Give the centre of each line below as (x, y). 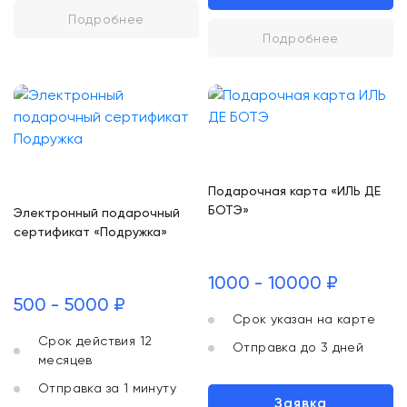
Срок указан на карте (304, 319)
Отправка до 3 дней (298, 347)
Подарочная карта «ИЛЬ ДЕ (294, 191)
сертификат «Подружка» (90, 232)
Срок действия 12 (95, 341)
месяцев (65, 360)
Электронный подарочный (97, 213)
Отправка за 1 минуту (107, 388)
